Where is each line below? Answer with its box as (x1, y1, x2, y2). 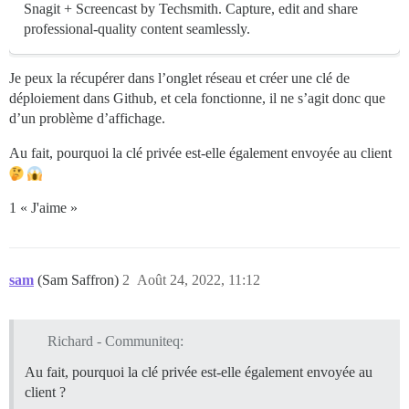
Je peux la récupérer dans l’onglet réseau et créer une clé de (9, 70, 350, 86)
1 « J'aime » (9, 200, 78, 215)
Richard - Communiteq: (47, 332, 184, 349)
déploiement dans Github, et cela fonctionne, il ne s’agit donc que (9, 90, 385, 106)
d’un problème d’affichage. (9, 110, 165, 126)
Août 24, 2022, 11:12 (137, 272, 260, 288)
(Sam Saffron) (37, 272, 122, 288)
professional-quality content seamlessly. (24, 21, 250, 37)
